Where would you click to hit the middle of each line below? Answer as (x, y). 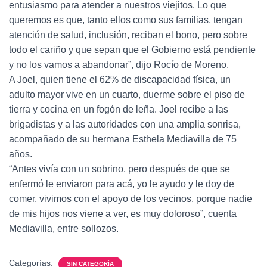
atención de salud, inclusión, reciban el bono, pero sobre (128, 35)
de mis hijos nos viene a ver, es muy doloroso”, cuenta (123, 214)
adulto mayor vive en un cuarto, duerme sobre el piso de (127, 94)
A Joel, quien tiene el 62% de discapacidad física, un (120, 80)
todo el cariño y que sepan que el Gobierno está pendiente (132, 50)
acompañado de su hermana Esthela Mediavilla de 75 (123, 139)
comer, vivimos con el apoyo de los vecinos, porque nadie (131, 199)
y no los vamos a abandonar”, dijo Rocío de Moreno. (119, 65)
